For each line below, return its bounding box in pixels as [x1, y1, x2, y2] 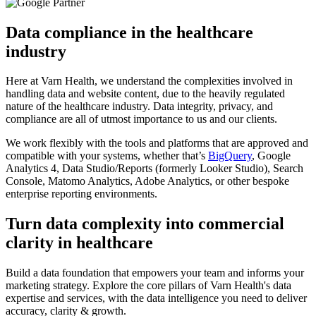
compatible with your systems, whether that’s [6, 150, 208, 162]
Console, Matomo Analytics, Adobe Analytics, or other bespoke [6, 175, 289, 188]
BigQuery [208, 150, 252, 162]
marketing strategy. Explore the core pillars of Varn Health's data [6, 279, 291, 292]
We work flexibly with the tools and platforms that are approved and [6, 137, 308, 150]
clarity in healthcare [6, 233, 153, 253]
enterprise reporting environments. [6, 188, 157, 200]
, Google [252, 150, 291, 162]
